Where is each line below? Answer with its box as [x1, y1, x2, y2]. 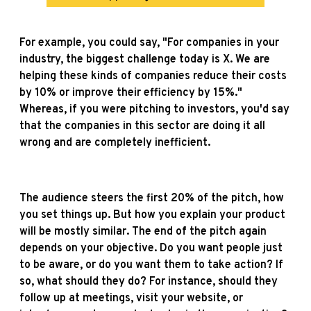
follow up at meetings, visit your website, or [19, 291, 243, 305]
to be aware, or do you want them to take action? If [19, 258, 283, 272]
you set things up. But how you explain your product [19, 208, 285, 222]
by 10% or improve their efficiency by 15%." [19, 85, 242, 100]
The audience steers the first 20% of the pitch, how [19, 191, 284, 205]
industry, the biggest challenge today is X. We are [19, 52, 270, 67]
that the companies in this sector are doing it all [19, 119, 265, 133]
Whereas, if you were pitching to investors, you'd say [19, 102, 289, 117]
